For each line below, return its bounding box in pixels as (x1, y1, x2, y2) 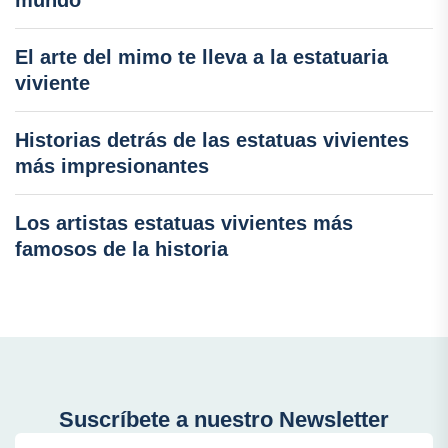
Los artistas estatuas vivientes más (15, 212, 353, 234)
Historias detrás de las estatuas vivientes (15, 129, 409, 151)
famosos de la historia (15, 238, 228, 260)
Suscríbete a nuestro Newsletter (59, 407, 389, 432)
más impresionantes (15, 155, 209, 177)
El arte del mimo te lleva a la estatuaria (15, 46, 388, 68)
